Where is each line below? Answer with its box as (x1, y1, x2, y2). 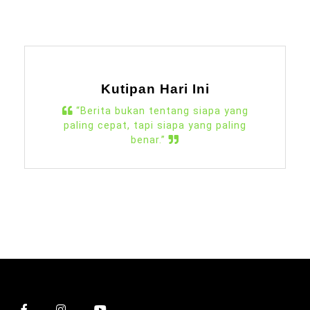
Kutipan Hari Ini (100, 81, 210, 96)
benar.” (131, 134, 169, 146)
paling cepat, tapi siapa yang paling (64, 119, 246, 131)
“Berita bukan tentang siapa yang (72, 104, 248, 117)
